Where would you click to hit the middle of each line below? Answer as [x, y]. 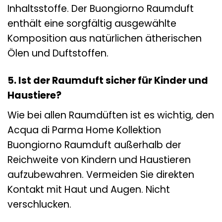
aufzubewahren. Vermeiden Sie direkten [101, 174]
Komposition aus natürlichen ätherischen [105, 39]
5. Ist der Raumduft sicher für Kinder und [108, 81]
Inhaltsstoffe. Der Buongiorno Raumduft [101, 9]
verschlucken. [39, 204]
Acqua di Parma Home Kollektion [84, 130]
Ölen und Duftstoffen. [58, 54]
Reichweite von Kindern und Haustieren [99, 160]
